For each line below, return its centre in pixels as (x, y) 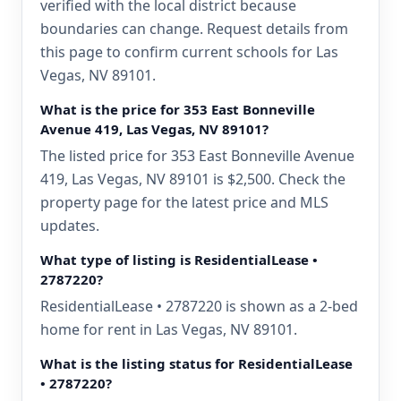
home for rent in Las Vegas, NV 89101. (169, 329)
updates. (70, 226)
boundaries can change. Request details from (194, 29)
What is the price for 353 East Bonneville (178, 109)
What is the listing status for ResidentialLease (196, 363)
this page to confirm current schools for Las (189, 52)
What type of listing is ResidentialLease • (179, 260)
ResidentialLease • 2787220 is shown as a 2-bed (199, 306)
